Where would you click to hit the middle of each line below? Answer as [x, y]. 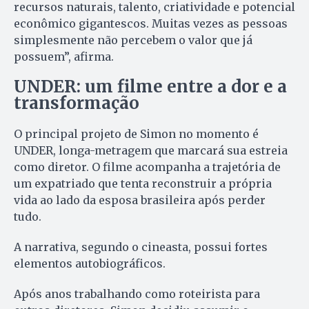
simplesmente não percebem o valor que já [133, 40]
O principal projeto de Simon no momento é [136, 133]
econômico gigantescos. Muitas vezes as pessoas [151, 23]
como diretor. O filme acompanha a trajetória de [147, 167]
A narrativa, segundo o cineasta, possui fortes [141, 247]
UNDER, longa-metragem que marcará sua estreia [151, 150]
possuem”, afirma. [64, 56]
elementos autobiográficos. [90, 263]
